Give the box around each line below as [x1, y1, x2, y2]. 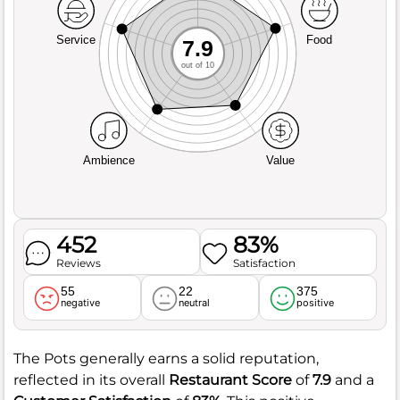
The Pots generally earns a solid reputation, [13, 349, 319, 367]
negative [61, 296, 101, 309]
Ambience [82, 153, 135, 167]
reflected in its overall [13, 371, 169, 388]
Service [56, 33, 96, 47]
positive [296, 296, 335, 309]
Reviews [56, 255, 102, 270]
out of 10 [181, 60, 214, 70]
